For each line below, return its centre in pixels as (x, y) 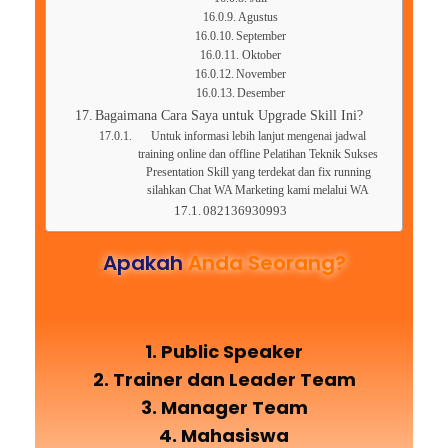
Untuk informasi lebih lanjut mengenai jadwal (258, 136)
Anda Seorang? (266, 262)
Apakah (145, 262)
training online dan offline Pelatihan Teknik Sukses (258, 154)
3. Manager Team (224, 407)
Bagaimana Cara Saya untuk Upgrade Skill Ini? (229, 114)
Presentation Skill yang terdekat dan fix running (258, 172)
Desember (261, 93)
